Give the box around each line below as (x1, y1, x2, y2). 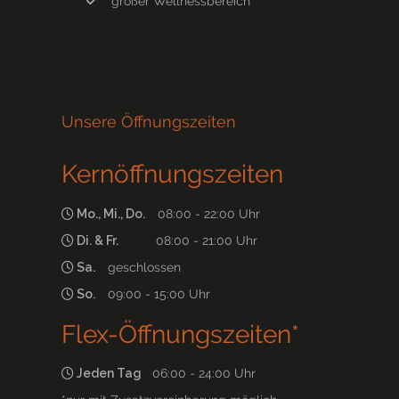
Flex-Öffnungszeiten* (61, 319, 299, 349)
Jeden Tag (74, 366, 142, 381)
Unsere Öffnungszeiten (61, 112, 236, 132)
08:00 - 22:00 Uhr (151, 206, 260, 221)
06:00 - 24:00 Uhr (142, 366, 256, 381)
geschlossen (101, 259, 181, 274)
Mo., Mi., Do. (74, 206, 151, 221)
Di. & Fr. (74, 232, 124, 248)
